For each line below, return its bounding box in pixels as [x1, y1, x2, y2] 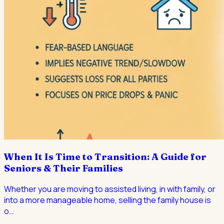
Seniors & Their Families [4, 162, 123, 174]
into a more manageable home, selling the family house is [4, 194, 211, 206]
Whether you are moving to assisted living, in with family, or [4, 183, 215, 195]
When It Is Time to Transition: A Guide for [4, 151, 206, 163]
